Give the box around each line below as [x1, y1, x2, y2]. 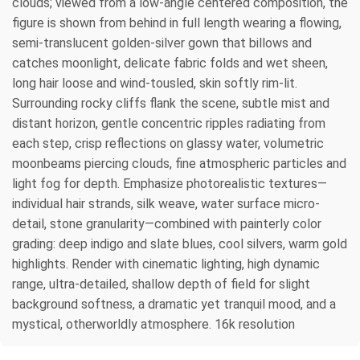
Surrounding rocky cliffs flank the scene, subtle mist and [12, 95, 329, 111]
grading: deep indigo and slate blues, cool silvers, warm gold [12, 235, 347, 252]
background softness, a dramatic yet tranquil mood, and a [12, 296, 336, 312]
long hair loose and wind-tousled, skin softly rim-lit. [12, 75, 297, 91]
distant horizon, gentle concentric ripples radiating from [12, 115, 325, 131]
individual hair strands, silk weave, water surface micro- [12, 195, 320, 211]
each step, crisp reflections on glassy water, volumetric [12, 135, 324, 151]
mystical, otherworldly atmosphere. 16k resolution [12, 316, 295, 332]
